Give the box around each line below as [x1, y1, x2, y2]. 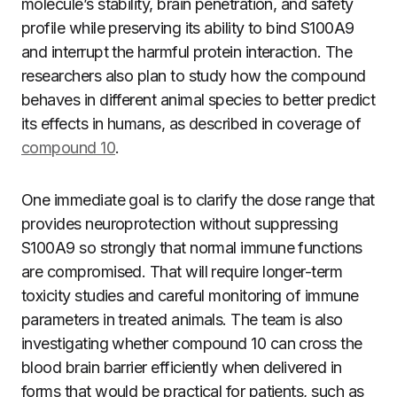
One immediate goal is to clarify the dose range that [21, 191, 375, 209]
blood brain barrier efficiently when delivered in [21, 358, 342, 377]
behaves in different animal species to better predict [21, 90, 376, 109]
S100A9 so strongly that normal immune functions [21, 238, 362, 257]
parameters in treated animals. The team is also [21, 310, 343, 329]
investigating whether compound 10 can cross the [21, 334, 362, 353]
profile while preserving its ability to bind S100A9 [21, 19, 354, 37]
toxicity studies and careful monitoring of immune [21, 286, 359, 305]
